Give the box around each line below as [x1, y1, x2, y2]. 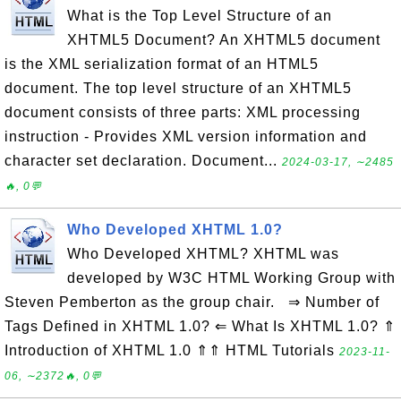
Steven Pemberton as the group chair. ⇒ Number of [4, 294, 380, 310]
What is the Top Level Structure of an [67, 8, 332, 23]
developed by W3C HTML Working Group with [67, 270, 396, 286]
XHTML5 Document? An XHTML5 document [67, 32, 380, 47]
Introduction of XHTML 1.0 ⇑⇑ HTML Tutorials [4, 343, 339, 358]
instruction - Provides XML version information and [4, 129, 367, 144]
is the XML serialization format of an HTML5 [4, 56, 319, 72]
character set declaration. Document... [4, 153, 282, 168]
